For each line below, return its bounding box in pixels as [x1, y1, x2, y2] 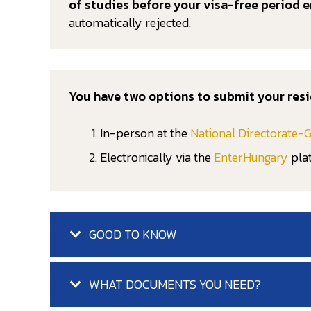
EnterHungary [214, 147, 288, 167]
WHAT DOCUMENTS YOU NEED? [88, 274, 261, 294]
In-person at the [100, 123, 190, 142]
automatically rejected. [69, 12, 191, 32]
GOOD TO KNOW [88, 224, 177, 244]
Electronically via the [100, 147, 214, 167]
